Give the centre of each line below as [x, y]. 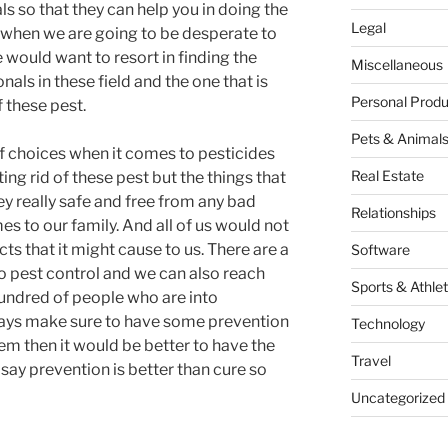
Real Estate [387, 176]
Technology [387, 324]
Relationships [393, 213]
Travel [370, 361]
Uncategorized [397, 398]
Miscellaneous [396, 65]
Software [380, 250]
